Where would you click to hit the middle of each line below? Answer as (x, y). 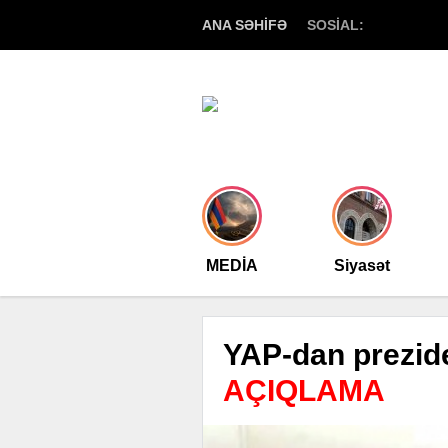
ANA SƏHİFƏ (244, 25)
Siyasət (362, 265)
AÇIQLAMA (304, 390)
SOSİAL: (335, 25)
